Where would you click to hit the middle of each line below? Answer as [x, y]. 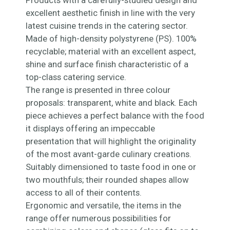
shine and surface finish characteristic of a [107, 64]
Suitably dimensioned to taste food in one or [111, 167]
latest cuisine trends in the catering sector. [107, 26]
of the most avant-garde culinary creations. [109, 154]
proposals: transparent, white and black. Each [111, 103]
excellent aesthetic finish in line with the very [110, 13]
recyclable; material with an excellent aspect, [111, 51]
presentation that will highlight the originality [111, 141]
